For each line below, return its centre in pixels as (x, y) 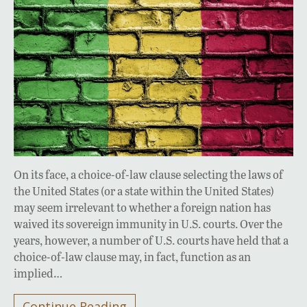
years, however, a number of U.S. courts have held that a (151, 240)
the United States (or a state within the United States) (144, 191)
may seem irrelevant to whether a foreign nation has (142, 207)
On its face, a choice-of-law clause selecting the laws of (148, 174)
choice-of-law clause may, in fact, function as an (132, 256)
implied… (38, 273)
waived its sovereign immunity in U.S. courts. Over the (148, 223)
